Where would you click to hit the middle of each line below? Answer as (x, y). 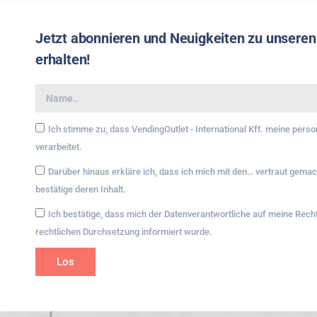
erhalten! (63, 59)
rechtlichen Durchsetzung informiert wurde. (124, 232)
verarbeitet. (59, 147)
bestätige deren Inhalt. (81, 189)
